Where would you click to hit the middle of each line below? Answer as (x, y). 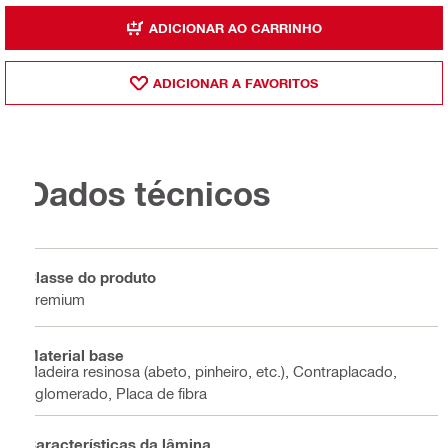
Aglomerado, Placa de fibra (116, 393)
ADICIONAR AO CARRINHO (235, 27)
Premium (55, 298)
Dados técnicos (148, 193)
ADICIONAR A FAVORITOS (235, 82)
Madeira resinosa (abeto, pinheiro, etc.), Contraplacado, (211, 371)
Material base (74, 354)
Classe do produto (90, 276)
